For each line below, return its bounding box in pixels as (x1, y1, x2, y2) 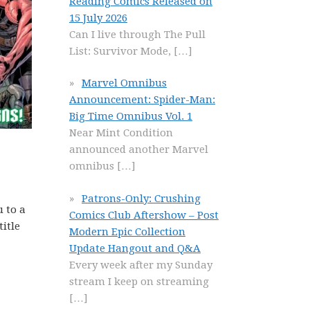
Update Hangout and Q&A (69, 241, 201, 255)
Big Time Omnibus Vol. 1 (69, 110, 192, 122)
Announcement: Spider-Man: (69, 93, 215, 106)
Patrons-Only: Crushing (82, 192, 201, 205)
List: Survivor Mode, (69, 44, 174, 57)
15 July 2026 (69, 11, 127, 24)
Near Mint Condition (69, 127, 173, 139)
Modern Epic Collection (69, 225, 185, 238)
